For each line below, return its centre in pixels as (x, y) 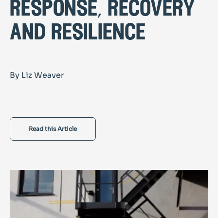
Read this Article (53, 129)
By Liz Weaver (37, 75)
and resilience (78, 34)
